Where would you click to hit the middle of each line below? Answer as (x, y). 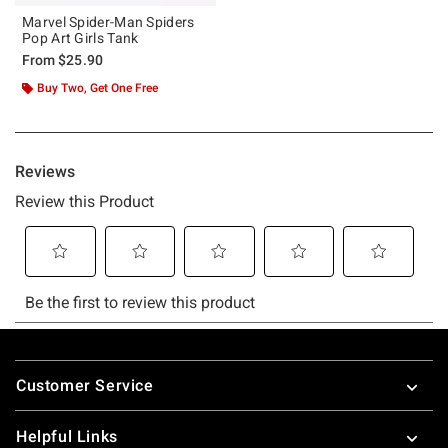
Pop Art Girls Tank (80, 37)
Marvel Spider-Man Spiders (108, 21)
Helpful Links (67, 436)
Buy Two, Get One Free (97, 87)
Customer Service (85, 385)
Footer (39, 362)
